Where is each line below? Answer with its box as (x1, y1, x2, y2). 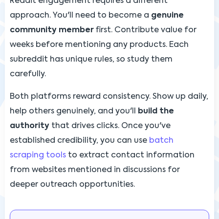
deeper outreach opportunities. (10, 180, 135, 189)
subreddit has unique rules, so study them (10, 55, 173, 64)
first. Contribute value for (94, 26, 197, 34)
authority (10, 122, 49, 130)
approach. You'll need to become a (10, 11, 151, 20)
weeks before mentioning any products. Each (10, 41, 189, 49)
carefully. (10, 70, 46, 78)
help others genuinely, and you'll (10, 107, 138, 115)
